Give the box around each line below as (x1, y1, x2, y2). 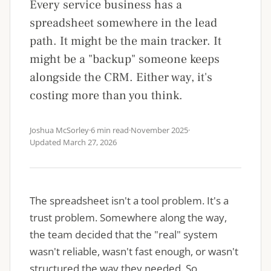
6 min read (91, 125, 129, 135)
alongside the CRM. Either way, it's (30, 70, 212, 85)
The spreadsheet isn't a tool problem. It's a (30, 194, 229, 207)
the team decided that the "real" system (30, 227, 218, 241)
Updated (30, 137, 63, 148)
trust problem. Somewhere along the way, (30, 211, 227, 224)
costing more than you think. (30, 88, 183, 103)
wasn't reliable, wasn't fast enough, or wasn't (30, 244, 238, 258)
